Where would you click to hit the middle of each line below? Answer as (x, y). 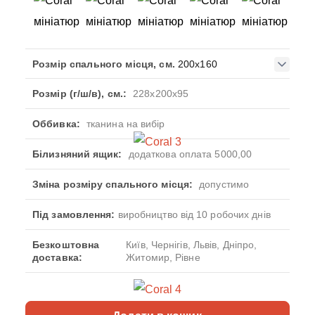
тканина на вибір (126, 124)
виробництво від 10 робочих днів (193, 214)
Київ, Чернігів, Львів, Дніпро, (192, 245)
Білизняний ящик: (77, 154)
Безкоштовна (66, 245)
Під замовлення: (74, 214)
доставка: (57, 257)
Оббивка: (56, 124)
